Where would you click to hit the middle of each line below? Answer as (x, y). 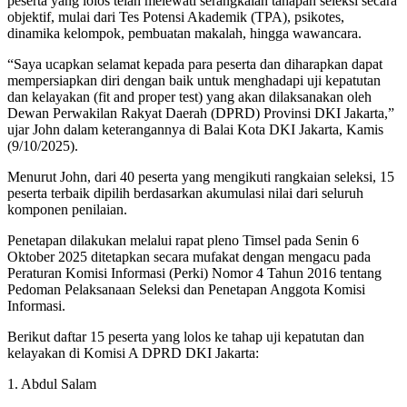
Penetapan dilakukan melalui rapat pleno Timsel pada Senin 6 (183, 241)
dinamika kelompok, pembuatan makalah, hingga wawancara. (184, 34)
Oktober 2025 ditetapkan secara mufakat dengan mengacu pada (189, 257)
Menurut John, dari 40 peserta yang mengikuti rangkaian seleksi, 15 (201, 177)
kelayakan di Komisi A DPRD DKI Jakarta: (133, 353)
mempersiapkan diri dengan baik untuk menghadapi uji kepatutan (194, 81)
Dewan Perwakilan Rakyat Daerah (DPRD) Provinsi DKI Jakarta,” (201, 114)
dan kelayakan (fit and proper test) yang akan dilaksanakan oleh (189, 97)
